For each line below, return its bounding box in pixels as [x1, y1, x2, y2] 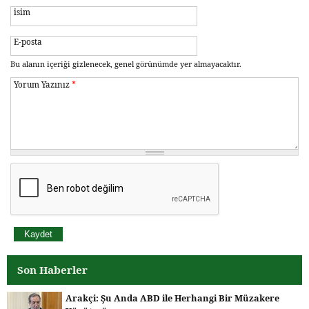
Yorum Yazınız [14, 79, 72, 90]
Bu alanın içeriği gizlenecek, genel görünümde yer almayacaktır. [10, 59, 241, 69]
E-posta [14, 36, 42, 47]
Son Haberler [17, 263, 88, 277]
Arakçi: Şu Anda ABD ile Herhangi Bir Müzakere [66, 292, 279, 304]
